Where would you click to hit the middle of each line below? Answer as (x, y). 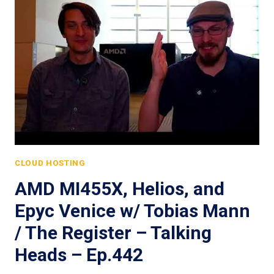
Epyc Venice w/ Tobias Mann (132, 210)
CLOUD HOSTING (50, 163)
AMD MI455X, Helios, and (120, 188)
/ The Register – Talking (113, 232)
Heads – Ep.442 (79, 254)
